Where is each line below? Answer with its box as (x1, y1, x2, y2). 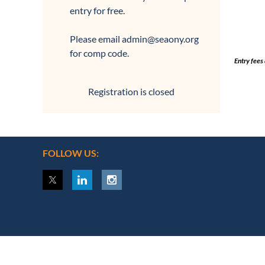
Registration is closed (88, 86, 174, 97)
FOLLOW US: (43, 147, 99, 159)
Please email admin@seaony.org (70, 33, 199, 44)
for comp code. (70, 47, 129, 59)
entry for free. (70, 5, 125, 16)
